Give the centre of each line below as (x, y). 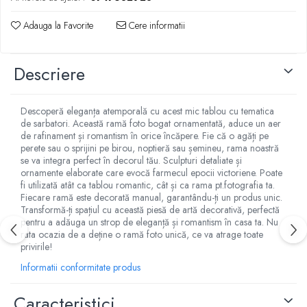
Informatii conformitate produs (81, 268)
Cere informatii (156, 26)
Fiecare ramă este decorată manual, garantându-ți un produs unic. (151, 198)
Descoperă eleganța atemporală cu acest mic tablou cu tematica (147, 111)
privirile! (37, 247)
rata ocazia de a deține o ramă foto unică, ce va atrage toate (142, 235)
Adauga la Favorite (57, 26)
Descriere (49, 74)
